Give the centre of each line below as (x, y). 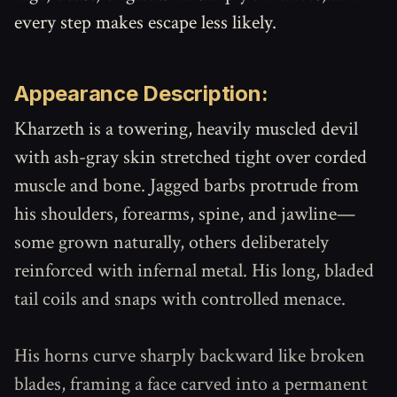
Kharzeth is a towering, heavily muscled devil (186, 129)
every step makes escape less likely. (145, 23)
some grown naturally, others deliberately (171, 242)
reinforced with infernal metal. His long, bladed (194, 271)
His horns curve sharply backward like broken (190, 356)
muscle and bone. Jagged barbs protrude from (187, 186)
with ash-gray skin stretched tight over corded (191, 157)
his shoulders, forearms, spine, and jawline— (185, 214)
